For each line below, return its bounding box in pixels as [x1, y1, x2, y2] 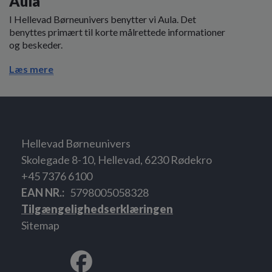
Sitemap [21, 219, 59, 233]
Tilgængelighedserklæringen [21, 202, 173, 216]
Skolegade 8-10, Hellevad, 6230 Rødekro [21, 153, 212, 167]
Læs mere [9, 63, 53, 75]
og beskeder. [9, 38, 63, 50]
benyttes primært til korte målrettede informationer [9, 25, 225, 38]
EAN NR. [21, 186, 62, 200]
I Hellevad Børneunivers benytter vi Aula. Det [9, 13, 196, 25]
